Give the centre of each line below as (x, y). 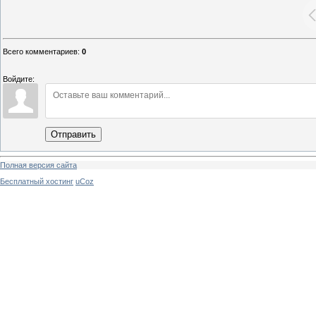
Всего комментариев (40, 52)
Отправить (73, 135)
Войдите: (19, 79)
